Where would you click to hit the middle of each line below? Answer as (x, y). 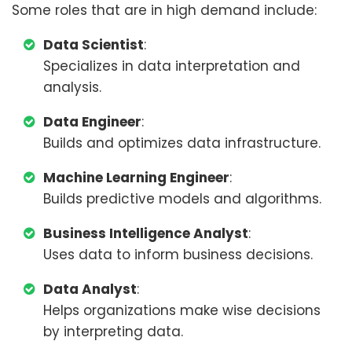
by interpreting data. (113, 332)
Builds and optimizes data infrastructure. (182, 143)
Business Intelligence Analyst (146, 233)
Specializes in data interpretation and (172, 66)
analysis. (72, 87)
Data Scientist (93, 45)
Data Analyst (90, 289)
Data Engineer (92, 122)
